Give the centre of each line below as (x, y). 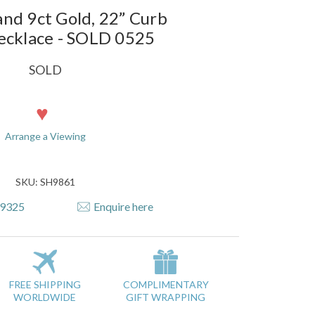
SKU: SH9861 (45, 181)
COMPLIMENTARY (166, 285)
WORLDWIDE (45, 297)
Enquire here (123, 207)
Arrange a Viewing (45, 136)
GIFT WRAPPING (166, 297)
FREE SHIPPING (45, 285)
